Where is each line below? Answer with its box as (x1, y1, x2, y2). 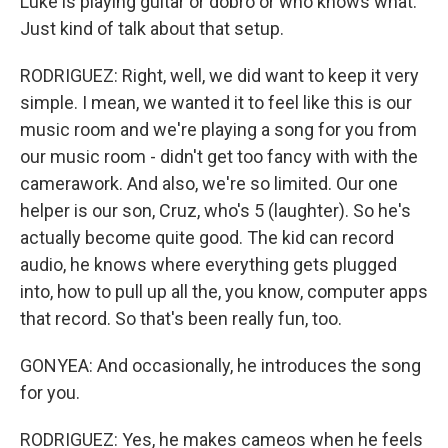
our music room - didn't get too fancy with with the (20, 146, 418, 167)
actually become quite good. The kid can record (20, 227, 394, 248)
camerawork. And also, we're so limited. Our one (20, 173, 398, 194)
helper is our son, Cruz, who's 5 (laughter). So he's (20, 200, 411, 221)
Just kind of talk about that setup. (20, 18, 284, 39)
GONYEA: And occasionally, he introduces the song (20, 355, 421, 376)
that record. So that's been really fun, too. (20, 308, 342, 329)
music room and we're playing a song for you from (20, 119, 417, 140)
